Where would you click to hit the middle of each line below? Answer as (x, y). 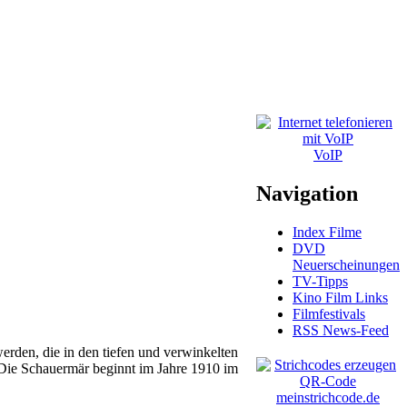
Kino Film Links (340, 297)
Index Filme (327, 232)
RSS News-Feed (341, 330)
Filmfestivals (329, 313)
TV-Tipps (320, 281)
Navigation (307, 193)
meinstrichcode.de (328, 397)
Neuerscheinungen (346, 264)
